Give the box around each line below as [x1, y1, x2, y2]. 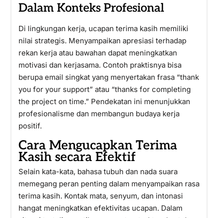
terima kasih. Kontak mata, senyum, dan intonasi [18, 191, 183, 200]
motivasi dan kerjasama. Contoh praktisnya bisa [18, 60, 182, 70]
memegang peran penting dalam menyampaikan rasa [18, 179, 200, 188]
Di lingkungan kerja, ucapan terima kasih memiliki [18, 24, 188, 33]
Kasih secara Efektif [18, 149, 136, 165]
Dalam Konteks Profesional [18, 1, 164, 15]
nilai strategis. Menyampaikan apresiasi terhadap [18, 36, 186, 45]
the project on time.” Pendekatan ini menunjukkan [18, 97, 190, 106]
